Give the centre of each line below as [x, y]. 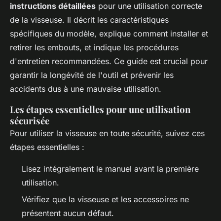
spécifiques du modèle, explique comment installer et [109, 34]
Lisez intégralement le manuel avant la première [110, 169]
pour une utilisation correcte [149, 6]
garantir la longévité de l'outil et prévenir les [92, 75]
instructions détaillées [53, 6]
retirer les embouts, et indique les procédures [94, 48]
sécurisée [30, 121]
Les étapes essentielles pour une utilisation [100, 110]
